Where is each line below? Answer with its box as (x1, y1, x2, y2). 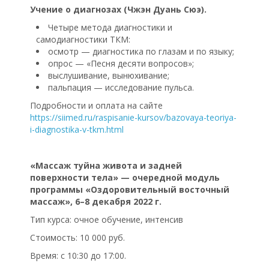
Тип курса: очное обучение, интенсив (30, 214, 183, 226)
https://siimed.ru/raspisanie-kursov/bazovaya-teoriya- (30, 112, 237, 124)
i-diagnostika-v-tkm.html (30, 124, 124, 136)
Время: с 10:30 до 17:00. (30, 250, 126, 262)
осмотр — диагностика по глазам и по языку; (48, 46, 234, 58)
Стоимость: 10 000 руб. (30, 232, 125, 244)
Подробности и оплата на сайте (30, 100, 163, 112)
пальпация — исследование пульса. (48, 82, 194, 94)
